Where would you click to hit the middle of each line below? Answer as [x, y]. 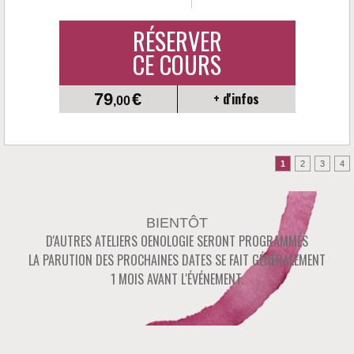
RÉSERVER [177, 41]
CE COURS [177, 64]
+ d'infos [237, 99]
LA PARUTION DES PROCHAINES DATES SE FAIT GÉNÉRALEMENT [177, 260]
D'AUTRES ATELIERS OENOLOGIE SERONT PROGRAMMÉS [177, 241]
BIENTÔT [177, 223]
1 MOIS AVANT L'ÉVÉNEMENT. [177, 279]
